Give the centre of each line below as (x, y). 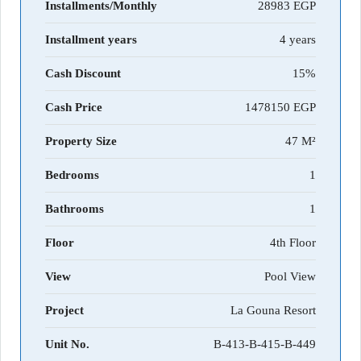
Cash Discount (83, 74)
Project (64, 311)
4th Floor (293, 243)
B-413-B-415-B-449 (265, 344)
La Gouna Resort (273, 311)
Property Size (81, 141)
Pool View (290, 277)
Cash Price (74, 108)
